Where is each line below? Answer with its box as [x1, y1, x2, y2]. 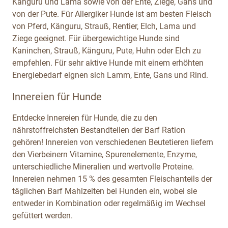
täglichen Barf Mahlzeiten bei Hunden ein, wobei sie [12, 186, 197, 196]
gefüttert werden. [12, 210, 73, 220]
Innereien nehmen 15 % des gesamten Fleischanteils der [12, 174, 212, 184]
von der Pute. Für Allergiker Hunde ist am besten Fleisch [12, 9, 211, 19]
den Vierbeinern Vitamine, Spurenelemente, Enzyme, [12, 149, 197, 159]
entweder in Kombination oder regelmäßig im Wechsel [12, 198, 206, 208]
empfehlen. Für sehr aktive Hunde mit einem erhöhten [12, 58, 204, 68]
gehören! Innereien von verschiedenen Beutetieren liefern [12, 137, 213, 147]
